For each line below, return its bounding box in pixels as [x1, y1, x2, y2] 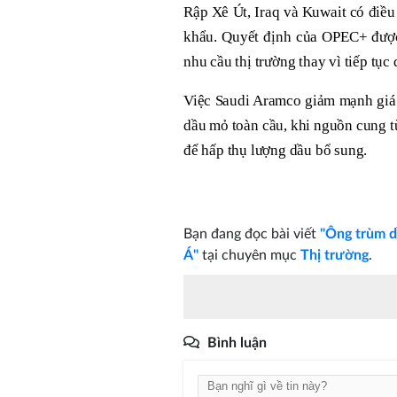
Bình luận [207, 335, 267, 350]
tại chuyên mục [198, 247, 300, 262]
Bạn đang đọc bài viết [183, 226, 320, 241]
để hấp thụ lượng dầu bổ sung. [183, 141, 368, 159]
